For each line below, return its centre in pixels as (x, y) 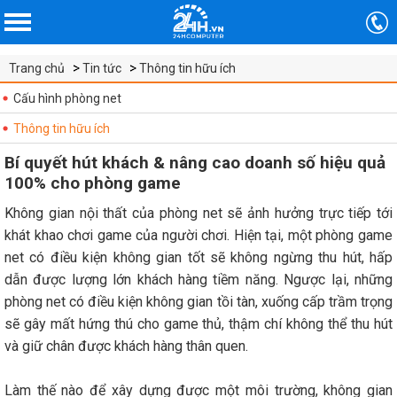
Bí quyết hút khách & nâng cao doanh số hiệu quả (195, 163)
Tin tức (102, 68)
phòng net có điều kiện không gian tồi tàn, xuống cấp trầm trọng (198, 302)
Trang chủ (37, 68)
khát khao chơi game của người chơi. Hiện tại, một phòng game (198, 235)
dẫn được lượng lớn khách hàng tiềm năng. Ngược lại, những (198, 280)
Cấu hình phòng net (67, 98)
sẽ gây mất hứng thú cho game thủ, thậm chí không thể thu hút (198, 324)
